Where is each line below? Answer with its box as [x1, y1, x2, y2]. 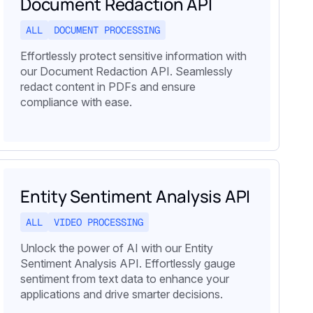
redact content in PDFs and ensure [20, 79, 196, 94]
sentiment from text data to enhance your [20, 271, 229, 286]
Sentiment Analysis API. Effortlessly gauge [20, 256, 235, 270]
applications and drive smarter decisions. [20, 286, 223, 301]
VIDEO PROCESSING [54, 215, 143, 228]
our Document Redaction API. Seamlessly [20, 64, 233, 78]
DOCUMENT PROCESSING [54, 23, 160, 36]
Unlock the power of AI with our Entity [20, 240, 213, 255]
